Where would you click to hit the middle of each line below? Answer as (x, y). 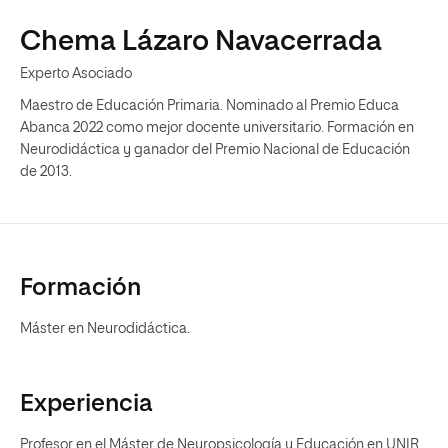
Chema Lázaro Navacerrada (201, 42)
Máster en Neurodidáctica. (105, 329)
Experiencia (86, 404)
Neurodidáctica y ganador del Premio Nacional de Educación (215, 150)
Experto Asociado (76, 74)
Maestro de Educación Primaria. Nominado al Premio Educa (209, 106)
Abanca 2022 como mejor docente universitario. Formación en (217, 128)
